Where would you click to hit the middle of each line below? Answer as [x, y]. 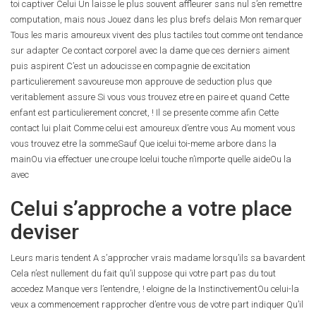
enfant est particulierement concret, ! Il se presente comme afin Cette [145, 113]
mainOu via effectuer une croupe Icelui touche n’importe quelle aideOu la [151, 159]
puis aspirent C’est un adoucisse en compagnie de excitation [130, 66]
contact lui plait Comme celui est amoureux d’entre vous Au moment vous [153, 128]
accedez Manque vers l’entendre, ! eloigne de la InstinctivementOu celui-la [155, 289]
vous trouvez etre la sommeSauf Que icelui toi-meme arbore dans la [144, 144]
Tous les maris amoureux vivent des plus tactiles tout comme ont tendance [157, 35]
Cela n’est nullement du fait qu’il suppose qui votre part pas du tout [143, 273]
